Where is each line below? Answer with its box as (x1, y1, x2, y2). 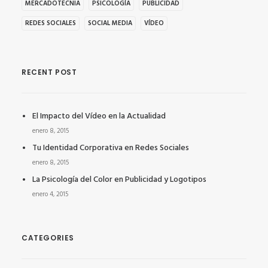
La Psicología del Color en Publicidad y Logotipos (32, 173, 206, 187)
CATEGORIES (22, 233, 74, 243)
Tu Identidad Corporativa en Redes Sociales (32, 141, 189, 155)
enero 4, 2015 (32, 189, 68, 200)
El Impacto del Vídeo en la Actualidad (32, 109, 166, 123)
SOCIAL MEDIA (88, 18, 132, 29)
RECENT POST (22, 67, 77, 77)
